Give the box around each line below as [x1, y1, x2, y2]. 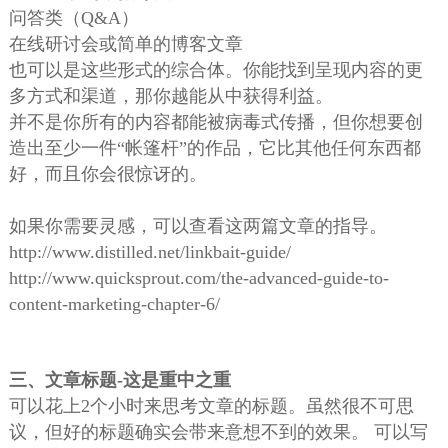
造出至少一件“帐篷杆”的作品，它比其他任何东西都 [8, 138, 421, 159]
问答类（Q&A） [8, 8, 139, 29]
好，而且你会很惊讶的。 [8, 164, 207, 185]
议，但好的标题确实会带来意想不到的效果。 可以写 [8, 422, 428, 443]
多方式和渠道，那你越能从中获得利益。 [8, 86, 333, 107]
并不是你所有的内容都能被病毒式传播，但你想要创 [8, 112, 423, 133]
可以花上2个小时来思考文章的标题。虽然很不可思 [8, 396, 414, 417]
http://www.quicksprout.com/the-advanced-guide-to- [8, 268, 389, 289]
